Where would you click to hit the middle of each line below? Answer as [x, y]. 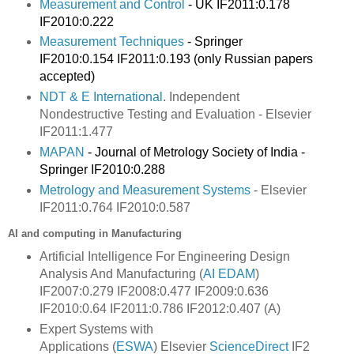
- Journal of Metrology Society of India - [194, 153]
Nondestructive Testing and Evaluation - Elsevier [175, 115]
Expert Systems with [96, 330]
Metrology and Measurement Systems [145, 190]
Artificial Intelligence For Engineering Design [164, 257]
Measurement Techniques [111, 42]
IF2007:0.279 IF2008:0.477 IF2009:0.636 [154, 292]
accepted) [67, 77]
